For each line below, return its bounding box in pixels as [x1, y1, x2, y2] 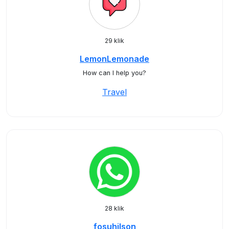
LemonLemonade [80, 54, 149, 64]
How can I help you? [83, 69, 146, 77]
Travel [102, 87, 127, 97]
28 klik [105, 204, 124, 212]
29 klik [105, 37, 124, 44]
